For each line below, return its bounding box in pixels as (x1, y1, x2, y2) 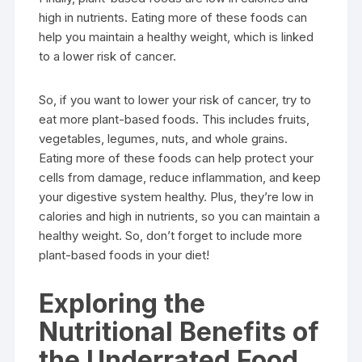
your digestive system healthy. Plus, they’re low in (39, 189, 314, 204)
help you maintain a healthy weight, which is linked (39, 29, 314, 44)
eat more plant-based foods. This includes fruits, (39, 112, 310, 127)
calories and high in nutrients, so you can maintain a (39, 208, 321, 224)
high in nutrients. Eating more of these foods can (39, 10, 308, 25)
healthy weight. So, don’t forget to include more (39, 228, 303, 243)
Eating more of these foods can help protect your (39, 150, 314, 166)
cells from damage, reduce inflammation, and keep (39, 170, 322, 185)
